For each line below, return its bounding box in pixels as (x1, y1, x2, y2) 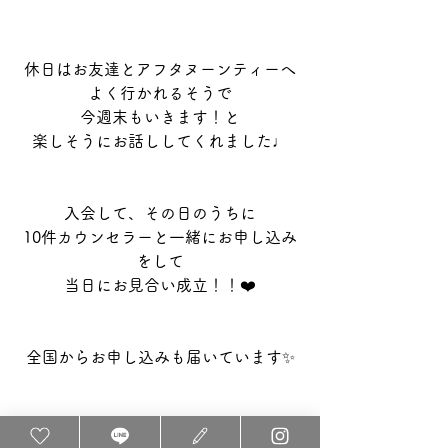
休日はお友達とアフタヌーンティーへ (24, 60, 296, 77)
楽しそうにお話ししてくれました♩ (32, 132, 288, 149)
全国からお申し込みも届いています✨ (25, 348, 295, 365)
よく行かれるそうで (88, 84, 232, 101)
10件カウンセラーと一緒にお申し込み (23, 228, 297, 245)
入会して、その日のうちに (64, 204, 256, 221)
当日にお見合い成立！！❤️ (64, 276, 256, 293)
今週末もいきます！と (80, 108, 240, 125)
